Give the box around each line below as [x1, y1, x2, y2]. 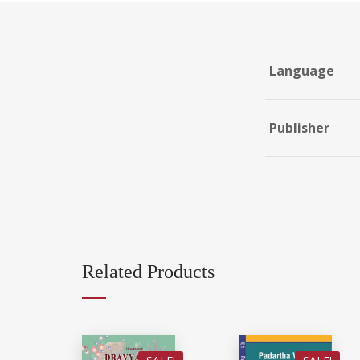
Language [269, 62, 334, 80]
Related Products [82, 261, 215, 283]
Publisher [269, 119, 329, 137]
